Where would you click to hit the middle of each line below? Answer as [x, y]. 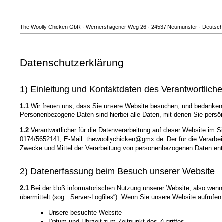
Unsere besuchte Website [85, 213]
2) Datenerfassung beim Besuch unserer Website [117, 172]
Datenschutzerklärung [72, 63]
